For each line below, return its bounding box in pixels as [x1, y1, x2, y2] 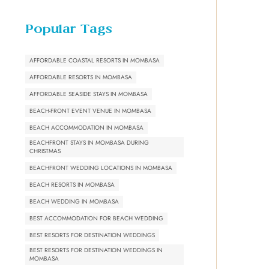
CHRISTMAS [29, 146, 61, 156]
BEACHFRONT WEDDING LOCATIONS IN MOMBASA [29, 163, 172, 172]
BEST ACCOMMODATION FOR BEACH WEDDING [29, 213, 163, 223]
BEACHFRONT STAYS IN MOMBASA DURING [29, 138, 149, 147]
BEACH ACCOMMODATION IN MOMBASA [29, 122, 144, 132]
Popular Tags [25, 25, 112, 35]
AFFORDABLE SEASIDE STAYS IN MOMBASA [29, 89, 148, 98]
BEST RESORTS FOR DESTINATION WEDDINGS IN [29, 245, 163, 255]
